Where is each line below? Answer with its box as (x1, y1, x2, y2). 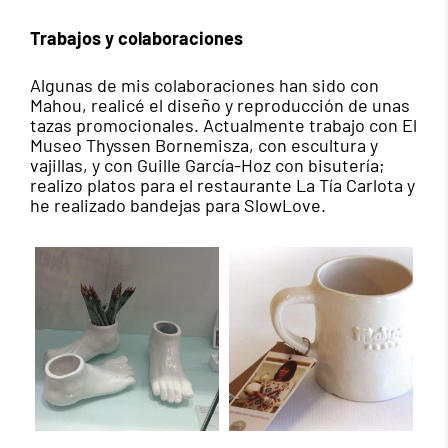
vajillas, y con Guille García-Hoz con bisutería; (30, 154, 385, 177)
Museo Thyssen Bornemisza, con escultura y (30, 134, 378, 157)
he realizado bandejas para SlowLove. (30, 194, 326, 217)
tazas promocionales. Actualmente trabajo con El (30, 114, 417, 137)
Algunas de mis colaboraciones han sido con (30, 74, 379, 97)
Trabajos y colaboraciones (30, 27, 243, 50)
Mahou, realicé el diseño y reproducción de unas (30, 94, 410, 117)
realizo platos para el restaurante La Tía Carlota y (30, 174, 415, 197)
